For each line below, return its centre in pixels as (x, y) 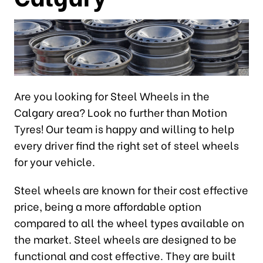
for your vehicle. (54, 161)
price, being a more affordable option (107, 205)
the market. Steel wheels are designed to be (125, 238)
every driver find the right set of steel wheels (126, 144)
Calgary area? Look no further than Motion (120, 112)
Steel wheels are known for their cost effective (131, 189)
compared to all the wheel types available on (129, 222)
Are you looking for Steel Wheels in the (112, 95)
